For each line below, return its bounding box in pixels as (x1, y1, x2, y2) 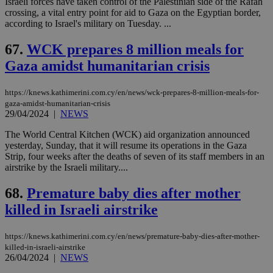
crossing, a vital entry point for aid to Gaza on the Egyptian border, (5, 7, 261, 18)
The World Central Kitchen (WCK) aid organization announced (5, 129, 250, 140)
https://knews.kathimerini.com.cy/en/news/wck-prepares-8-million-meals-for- (5, 87, 259, 97)
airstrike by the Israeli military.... (5, 161, 128, 172)
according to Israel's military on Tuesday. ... (5, 18, 171, 29)
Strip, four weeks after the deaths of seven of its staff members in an (5, 151, 264, 161)
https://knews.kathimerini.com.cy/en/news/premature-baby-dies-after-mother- (5, 231, 260, 241)
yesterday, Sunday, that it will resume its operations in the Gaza (5, 140, 247, 151)
